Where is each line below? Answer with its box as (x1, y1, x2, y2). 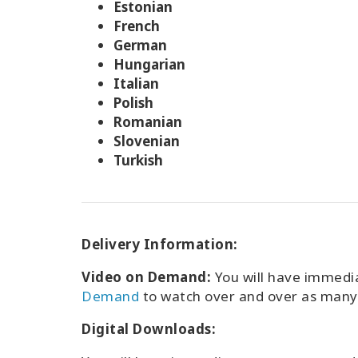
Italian (113, 74, 159, 93)
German (113, 36, 167, 54)
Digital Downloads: (82, 320, 216, 338)
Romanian (113, 113, 182, 131)
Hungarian (113, 55, 185, 74)
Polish (113, 93, 153, 112)
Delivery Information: (82, 235, 238, 253)
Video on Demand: (82, 268, 211, 286)
